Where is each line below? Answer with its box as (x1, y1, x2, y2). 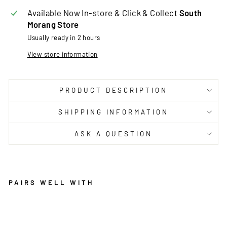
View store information (27, 50, 98, 59)
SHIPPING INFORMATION (58, 108, 169, 117)
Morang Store (27, 19, 79, 30)
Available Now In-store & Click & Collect (27, 8, 179, 18)
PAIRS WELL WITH (9, 178, 94, 187)
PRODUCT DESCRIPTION (59, 86, 168, 95)
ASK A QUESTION (74, 130, 153, 138)
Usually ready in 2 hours (27, 33, 100, 42)
